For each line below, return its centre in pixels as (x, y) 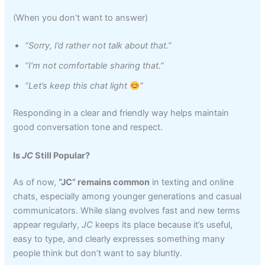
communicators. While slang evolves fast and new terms (127, 211)
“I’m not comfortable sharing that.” (95, 66)
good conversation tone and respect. (88, 127)
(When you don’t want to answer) (81, 17)
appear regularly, (48, 225)
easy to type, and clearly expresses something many (119, 239)
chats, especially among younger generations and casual (127, 197)
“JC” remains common (104, 182)
